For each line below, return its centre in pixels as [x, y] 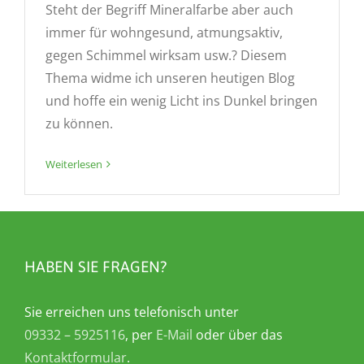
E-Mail [174, 335]
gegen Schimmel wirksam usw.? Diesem [166, 56]
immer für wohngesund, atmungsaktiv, [164, 33]
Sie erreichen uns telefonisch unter [132, 312]
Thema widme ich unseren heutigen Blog [170, 78]
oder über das [238, 335]
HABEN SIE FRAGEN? [95, 267]
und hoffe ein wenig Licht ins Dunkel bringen [182, 101]
